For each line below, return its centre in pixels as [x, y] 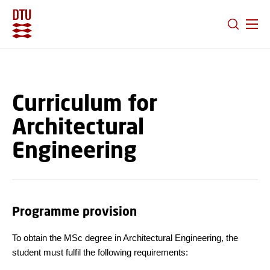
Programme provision [74, 211]
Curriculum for [85, 102]
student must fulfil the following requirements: [100, 252]
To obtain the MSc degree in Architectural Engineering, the [125, 238]
